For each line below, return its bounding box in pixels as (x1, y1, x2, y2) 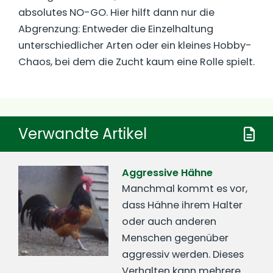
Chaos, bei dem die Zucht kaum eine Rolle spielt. (18, 55, 255, 69)
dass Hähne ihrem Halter (122, 197, 243, 212)
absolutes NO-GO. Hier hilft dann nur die (18, 5, 214, 20)
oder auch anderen (122, 214, 217, 229)
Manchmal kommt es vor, (122, 181, 248, 196)
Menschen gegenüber (122, 230, 229, 245)
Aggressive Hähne (122, 165, 213, 180)
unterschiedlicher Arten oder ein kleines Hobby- (18, 38, 252, 53)
